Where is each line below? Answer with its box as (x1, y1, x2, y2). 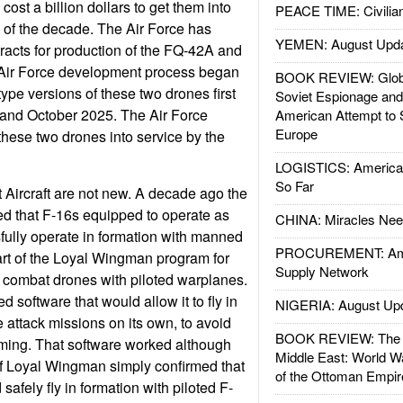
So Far (274, 176, 314, 195)
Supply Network (274, 262, 369, 281)
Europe (274, 124, 318, 143)
